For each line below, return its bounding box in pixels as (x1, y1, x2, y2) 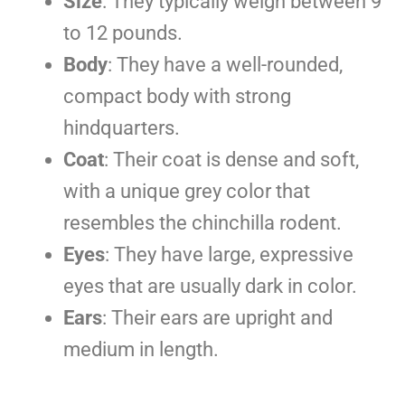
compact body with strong (63, 84, 291, 108)
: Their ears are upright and (102, 306, 333, 329)
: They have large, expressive (105, 242, 353, 266)
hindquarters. (63, 116, 180, 139)
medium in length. (63, 337, 219, 361)
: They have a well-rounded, (108, 52, 343, 76)
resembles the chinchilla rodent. (63, 211, 342, 234)
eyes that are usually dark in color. (63, 274, 357, 297)
